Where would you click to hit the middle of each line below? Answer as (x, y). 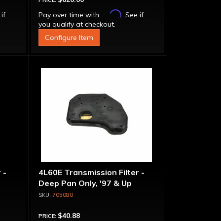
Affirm (111, 14)
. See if (132, 15)
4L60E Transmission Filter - (91, 172)
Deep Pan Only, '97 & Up (85, 183)
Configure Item (69, 37)
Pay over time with (70, 15)
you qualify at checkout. (77, 24)
